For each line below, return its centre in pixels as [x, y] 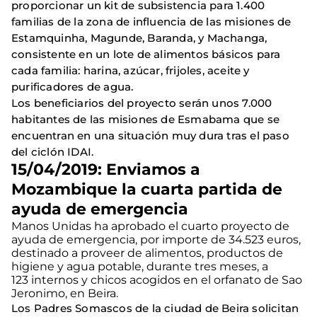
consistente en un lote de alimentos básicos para [146, 54]
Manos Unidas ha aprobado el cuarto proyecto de [150, 226]
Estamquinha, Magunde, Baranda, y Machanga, [139, 38]
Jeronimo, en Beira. [65, 293]
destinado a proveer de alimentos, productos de [147, 253]
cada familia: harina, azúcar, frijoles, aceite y [131, 70]
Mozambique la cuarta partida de [147, 189]
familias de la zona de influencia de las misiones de [151, 21]
